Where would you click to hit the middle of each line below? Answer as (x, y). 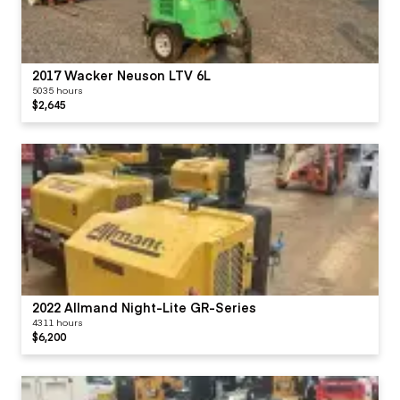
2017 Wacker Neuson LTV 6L (121, 75)
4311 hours (57, 322)
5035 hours (57, 90)
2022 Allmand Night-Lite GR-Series (144, 307)
